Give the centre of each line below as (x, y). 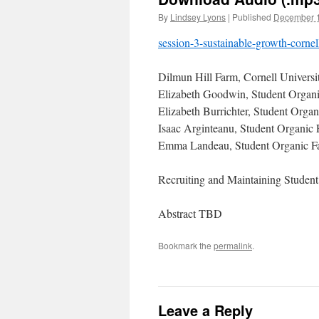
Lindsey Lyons (198, 17)
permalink (233, 245)
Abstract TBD (190, 213)
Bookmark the (186, 245)
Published (252, 17)
